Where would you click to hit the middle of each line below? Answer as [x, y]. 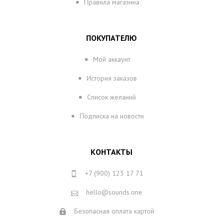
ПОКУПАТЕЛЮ [111, 38]
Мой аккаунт [111, 59]
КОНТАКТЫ [111, 152]
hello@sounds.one [114, 192]
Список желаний [111, 97]
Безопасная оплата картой [114, 211]
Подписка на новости [111, 116]
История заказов [111, 78]
